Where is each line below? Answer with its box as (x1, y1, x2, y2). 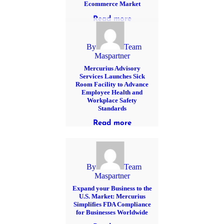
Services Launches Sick (79, 72, 145, 80)
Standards (97, 104, 126, 112)
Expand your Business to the (72, 184, 152, 192)
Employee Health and (81, 88, 142, 96)
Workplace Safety (87, 96, 137, 104)
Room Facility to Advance (75, 80, 148, 88)
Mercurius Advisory (83, 64, 140, 72)
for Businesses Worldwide (76, 208, 148, 216)
